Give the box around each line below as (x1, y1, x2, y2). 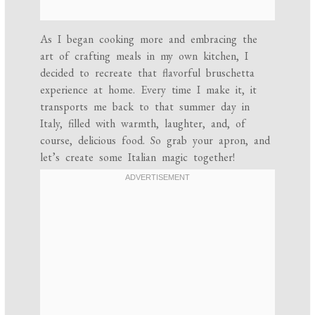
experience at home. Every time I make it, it (40, 82, 257, 97)
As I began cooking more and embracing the (40, 31, 258, 46)
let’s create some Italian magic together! (40, 149, 236, 165)
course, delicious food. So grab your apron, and (40, 132, 271, 148)
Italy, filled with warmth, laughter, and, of (40, 115, 246, 131)
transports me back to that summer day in (40, 98, 250, 114)
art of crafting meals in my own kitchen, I (40, 48, 249, 63)
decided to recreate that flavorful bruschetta (40, 65, 255, 80)
